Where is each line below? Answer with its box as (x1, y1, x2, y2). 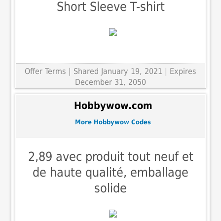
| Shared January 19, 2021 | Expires (69, 66, 196, 76)
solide (94, 181, 127, 195)
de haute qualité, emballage (33, 165, 188, 180)
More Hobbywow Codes (75, 118, 151, 126)
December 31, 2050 (75, 77, 146, 87)
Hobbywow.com (74, 100, 152, 112)
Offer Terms (25, 66, 66, 76)
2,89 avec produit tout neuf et (28, 149, 193, 164)
